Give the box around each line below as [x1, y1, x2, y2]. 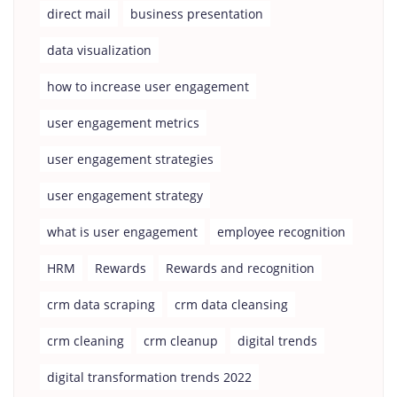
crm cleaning [47, 332, 124, 349]
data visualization [47, 42, 152, 58]
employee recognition [217, 223, 346, 240]
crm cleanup [144, 332, 218, 349]
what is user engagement [47, 223, 198, 240]
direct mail [47, 5, 111, 22]
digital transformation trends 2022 [47, 369, 252, 385]
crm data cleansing [175, 296, 288, 313]
